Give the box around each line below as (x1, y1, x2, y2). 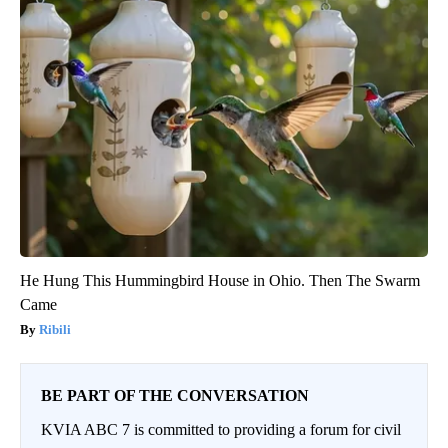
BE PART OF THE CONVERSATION (41, 387, 309, 405)
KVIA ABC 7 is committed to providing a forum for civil (41, 421, 401, 439)
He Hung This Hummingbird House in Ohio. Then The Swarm (20, 272, 420, 290)
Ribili (39, 322, 71, 338)
